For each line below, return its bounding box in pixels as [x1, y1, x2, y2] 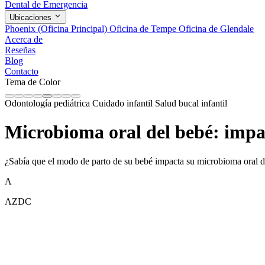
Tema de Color [5, 76, 60, 87]
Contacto [5, 66, 38, 76]
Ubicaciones [9, 12, 54, 22]
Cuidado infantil [92, 98, 155, 108]
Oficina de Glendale [179, 23, 254, 34]
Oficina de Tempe [109, 23, 179, 34]
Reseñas [5, 44, 35, 55]
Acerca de [5, 34, 43, 44]
